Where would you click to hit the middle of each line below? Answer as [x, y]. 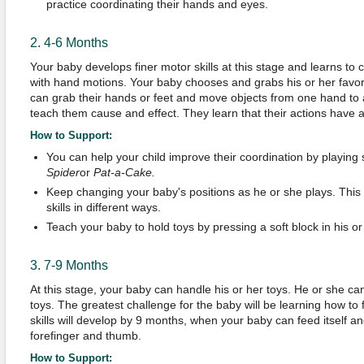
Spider [63, 172]
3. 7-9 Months [69, 265]
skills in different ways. [103, 207]
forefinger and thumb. [85, 336]
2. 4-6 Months [69, 43]
